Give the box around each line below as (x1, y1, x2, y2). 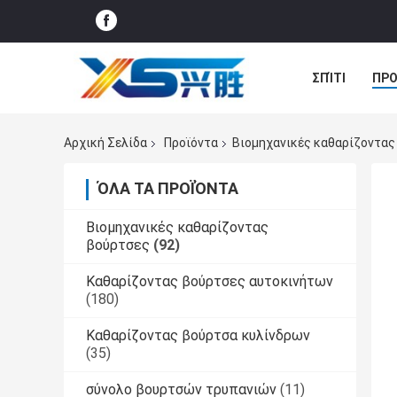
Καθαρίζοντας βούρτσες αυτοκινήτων (86, 273, 333, 291)
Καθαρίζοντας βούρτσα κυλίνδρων (86, 327, 310, 345)
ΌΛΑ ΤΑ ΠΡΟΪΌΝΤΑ (97, 179, 238, 198)
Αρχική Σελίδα (64, 136, 147, 151)
